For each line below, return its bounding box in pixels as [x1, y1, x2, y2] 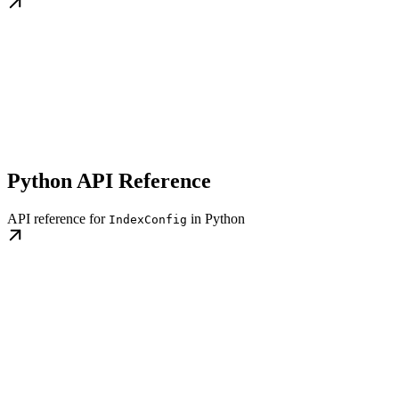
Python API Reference [7, 169, 211, 193]
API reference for [7, 211, 109, 227]
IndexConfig [109, 213, 187, 227]
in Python [187, 211, 245, 227]
